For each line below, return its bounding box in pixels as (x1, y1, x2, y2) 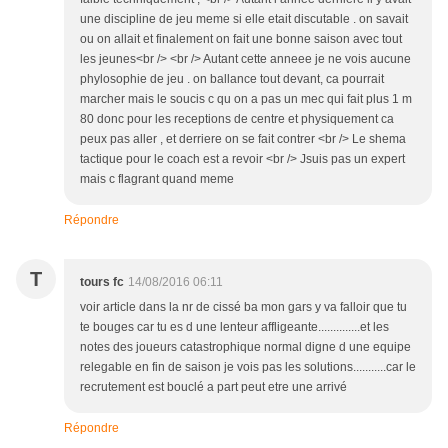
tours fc (80, 275, 124, 290)
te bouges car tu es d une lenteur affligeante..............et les (80, 320, 389, 335)
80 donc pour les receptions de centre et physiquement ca (80, 112, 394, 127)
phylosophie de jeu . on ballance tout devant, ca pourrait (80, 72, 384, 87)
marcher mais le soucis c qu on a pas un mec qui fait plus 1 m (80, 92, 412, 107)
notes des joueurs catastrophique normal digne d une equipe (80, 340, 411, 355)
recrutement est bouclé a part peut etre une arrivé (80, 380, 347, 395)
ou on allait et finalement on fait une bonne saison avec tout (80, 32, 402, 47)
